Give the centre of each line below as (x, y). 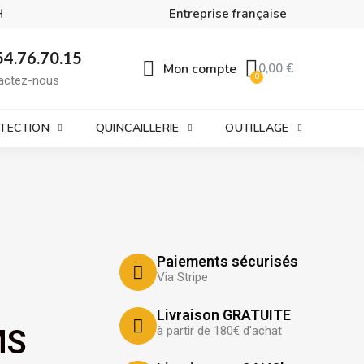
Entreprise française (227, 14)
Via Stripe (183, 277)
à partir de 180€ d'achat (220, 331)
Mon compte (199, 69)
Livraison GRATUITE (224, 315)
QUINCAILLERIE (137, 128)
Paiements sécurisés (228, 261)
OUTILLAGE (257, 128)
